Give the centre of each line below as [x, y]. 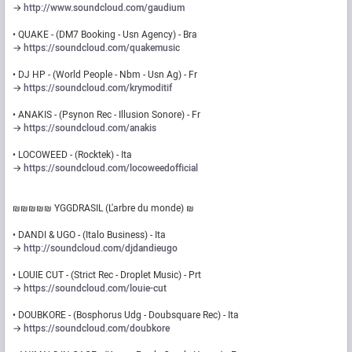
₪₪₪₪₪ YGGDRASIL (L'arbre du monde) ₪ [103, 209]
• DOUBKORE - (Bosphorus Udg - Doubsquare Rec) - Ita [126, 315]
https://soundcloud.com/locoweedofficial [111, 169]
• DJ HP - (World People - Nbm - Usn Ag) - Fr [105, 75]
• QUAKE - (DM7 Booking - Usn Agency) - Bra [105, 35]
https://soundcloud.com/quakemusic [102, 48]
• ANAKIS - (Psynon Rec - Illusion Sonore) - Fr [106, 115]
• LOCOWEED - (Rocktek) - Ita [72, 155]
